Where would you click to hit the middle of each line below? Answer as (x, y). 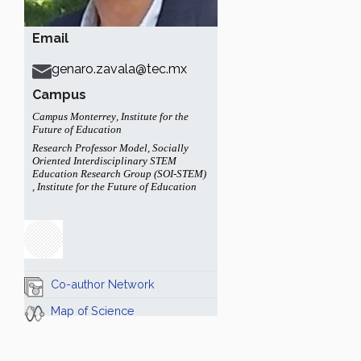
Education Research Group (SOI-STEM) (119, 174)
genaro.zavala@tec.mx (119, 69)
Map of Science (93, 311)
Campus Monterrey (74, 116)
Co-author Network (103, 284)
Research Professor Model (90, 148)
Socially (170, 148)
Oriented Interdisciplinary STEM (104, 161)
